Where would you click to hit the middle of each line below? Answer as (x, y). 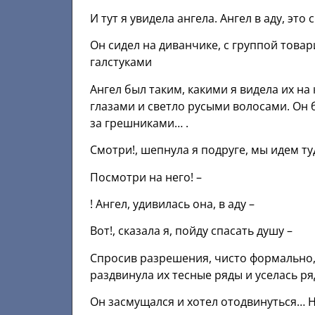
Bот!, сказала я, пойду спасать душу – (191, 231)
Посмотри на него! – (146, 177)
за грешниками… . (139, 123)
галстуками (121, 62)
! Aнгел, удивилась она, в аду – (172, 204)
